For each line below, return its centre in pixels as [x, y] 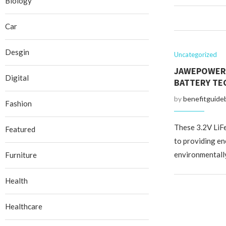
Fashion [18, 103]
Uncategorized [195, 54]
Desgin [17, 52]
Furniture [21, 155]
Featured [20, 129]
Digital [17, 78]
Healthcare [24, 206]
